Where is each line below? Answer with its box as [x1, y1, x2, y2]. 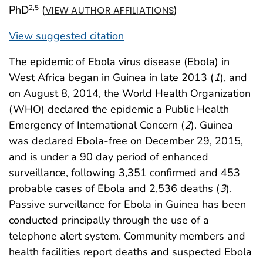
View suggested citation [9, 28, 124, 43]
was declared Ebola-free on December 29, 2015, [9, 133, 243, 148]
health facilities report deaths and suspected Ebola [9, 244, 252, 259]
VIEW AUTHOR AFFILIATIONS [45, 3, 174, 17]
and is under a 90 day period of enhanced [9, 149, 208, 164]
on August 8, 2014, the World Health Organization [9, 86, 251, 100]
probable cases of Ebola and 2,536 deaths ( [9, 181, 220, 195]
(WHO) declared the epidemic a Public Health [9, 102, 229, 116]
